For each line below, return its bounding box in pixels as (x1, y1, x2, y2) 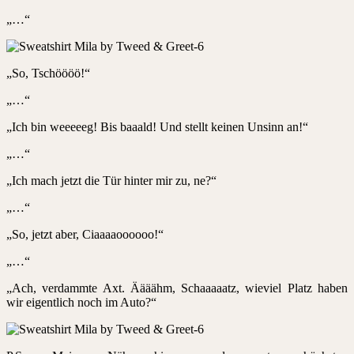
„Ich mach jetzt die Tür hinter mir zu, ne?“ (6, 173, 217, 187)
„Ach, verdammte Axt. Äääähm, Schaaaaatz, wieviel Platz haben (6, 281, 348, 295)
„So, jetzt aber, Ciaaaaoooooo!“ (6, 227, 164, 241)
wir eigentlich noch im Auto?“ (6, 295, 156, 309)
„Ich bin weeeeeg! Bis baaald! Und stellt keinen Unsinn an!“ (6, 119, 308, 134)
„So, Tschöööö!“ (6, 66, 90, 80)
